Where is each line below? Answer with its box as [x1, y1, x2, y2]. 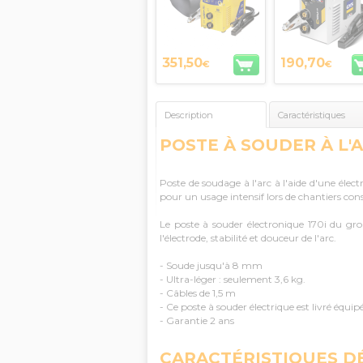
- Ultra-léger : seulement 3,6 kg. [160, 273, 305, 285]
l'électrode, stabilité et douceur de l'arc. [160, 232, 339, 244]
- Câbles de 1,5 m [160, 287, 236, 299]
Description [164, 109, 213, 121]
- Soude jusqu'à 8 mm [160, 259, 263, 271]
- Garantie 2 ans [160, 314, 234, 327]
